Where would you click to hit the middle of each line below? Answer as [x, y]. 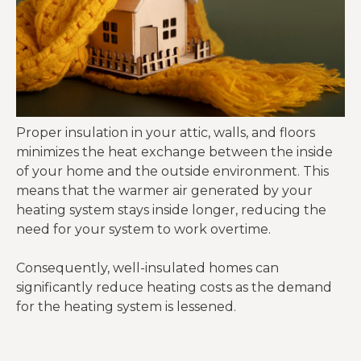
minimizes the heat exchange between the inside [174, 152]
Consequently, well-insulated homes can [147, 268]
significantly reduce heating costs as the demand [174, 287]
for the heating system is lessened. [126, 307]
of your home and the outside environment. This [172, 171]
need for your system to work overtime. [143, 229]
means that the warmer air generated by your [164, 191]
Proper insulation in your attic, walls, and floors [166, 133]
